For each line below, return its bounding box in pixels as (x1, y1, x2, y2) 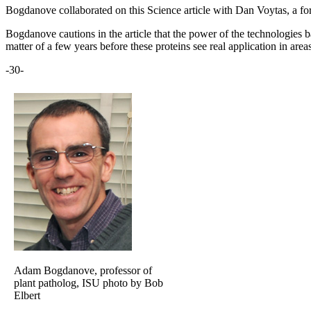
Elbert (14, 289, 40, 302)
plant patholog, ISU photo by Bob (14, 277, 163, 289)
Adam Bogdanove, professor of (14, 264, 152, 277)
